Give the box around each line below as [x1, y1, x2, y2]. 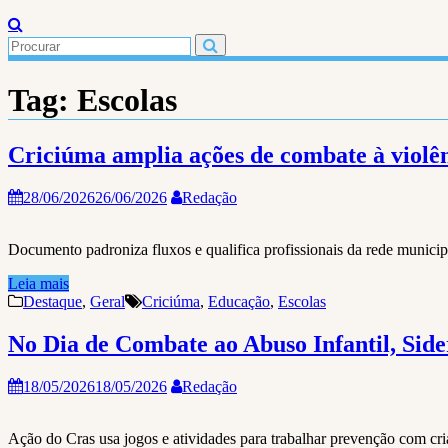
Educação [208, 292, 270, 310]
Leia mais [8, 274, 69, 292]
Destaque [23, 292, 82, 310]
